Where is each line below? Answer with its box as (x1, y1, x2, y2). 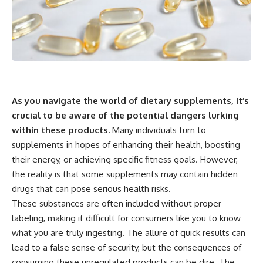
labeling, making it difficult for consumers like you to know (12, 212, 241, 224)
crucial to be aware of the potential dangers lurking (12, 109, 239, 121)
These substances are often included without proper (12, 197, 221, 209)
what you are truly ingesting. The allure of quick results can (12, 227, 245, 238)
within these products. (12, 124, 110, 136)
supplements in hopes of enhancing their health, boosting (12, 139, 240, 150)
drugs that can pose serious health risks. (12, 183, 171, 194)
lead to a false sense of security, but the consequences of (12, 241, 241, 253)
